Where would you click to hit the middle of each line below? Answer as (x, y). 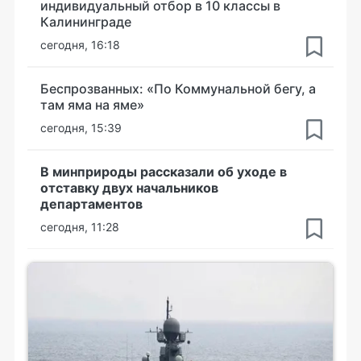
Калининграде (86, 22)
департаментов (91, 204)
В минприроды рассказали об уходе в (164, 172)
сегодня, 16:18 (80, 45)
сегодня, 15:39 (81, 128)
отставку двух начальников (129, 188)
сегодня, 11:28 (80, 227)
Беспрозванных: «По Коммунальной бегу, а (178, 89)
